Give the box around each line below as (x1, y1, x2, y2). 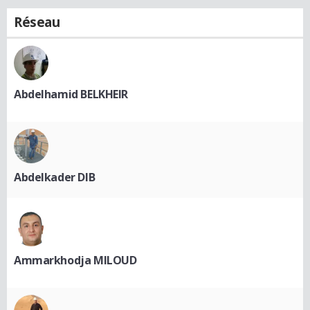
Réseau (14, 12, 60, 31)
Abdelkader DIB (14, 169, 95, 185)
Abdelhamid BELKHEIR (14, 86, 129, 102)
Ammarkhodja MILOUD (14, 252, 137, 268)
